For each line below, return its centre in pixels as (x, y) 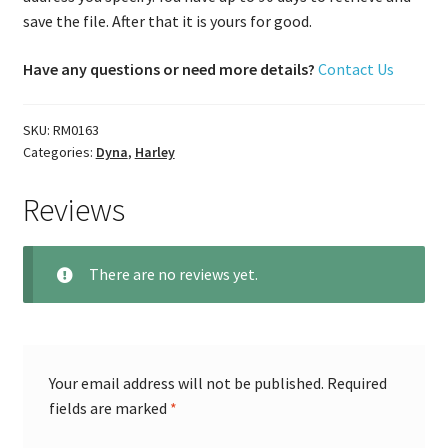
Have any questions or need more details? (168, 68)
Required (356, 383)
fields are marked (109, 408)
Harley (154, 152)
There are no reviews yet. (173, 274)
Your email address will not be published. (186, 383)
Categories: (59, 152)
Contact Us (355, 68)
